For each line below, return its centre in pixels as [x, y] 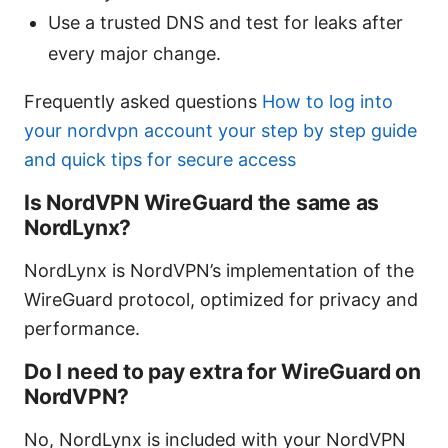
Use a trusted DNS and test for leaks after [225, 23]
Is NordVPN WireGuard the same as [202, 203]
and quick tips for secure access [160, 160]
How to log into [327, 102]
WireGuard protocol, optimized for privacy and [221, 300]
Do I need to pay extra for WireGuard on [222, 372]
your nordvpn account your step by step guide [220, 131]
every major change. [134, 54]
